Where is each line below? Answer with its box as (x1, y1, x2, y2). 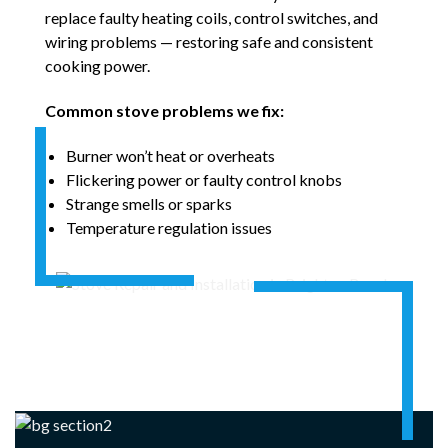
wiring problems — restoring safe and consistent (45, 32, 373, 52)
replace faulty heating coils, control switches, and (45, 8, 378, 28)
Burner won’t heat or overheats (65, 145, 275, 165)
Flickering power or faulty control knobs (65, 169, 342, 189)
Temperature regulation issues (65, 217, 272, 237)
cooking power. (45, 56, 150, 76)
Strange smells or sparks (65, 193, 232, 213)
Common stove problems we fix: (45, 100, 284, 120)
